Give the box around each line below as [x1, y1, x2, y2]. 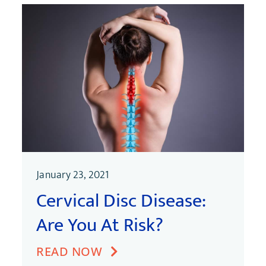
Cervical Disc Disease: [36, 185, 207, 217]
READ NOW [36, 243, 103, 259]
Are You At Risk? [36, 209, 164, 241]
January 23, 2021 [36, 166, 109, 184]
